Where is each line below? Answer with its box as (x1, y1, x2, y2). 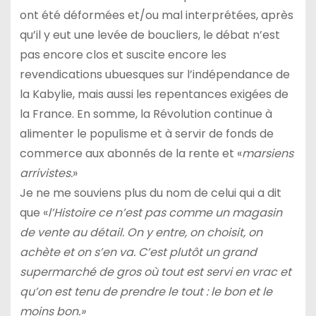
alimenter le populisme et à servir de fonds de (19, 126, 274, 142)
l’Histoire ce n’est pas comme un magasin (47, 205, 282, 221)
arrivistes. (19, 165, 73, 182)
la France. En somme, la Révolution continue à (19, 106, 272, 123)
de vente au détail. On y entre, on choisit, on (19, 224, 262, 241)
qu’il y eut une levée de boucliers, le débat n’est (19, 27, 280, 44)
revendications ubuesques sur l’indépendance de (19, 66, 290, 83)
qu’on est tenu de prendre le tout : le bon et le (19, 284, 272, 300)
